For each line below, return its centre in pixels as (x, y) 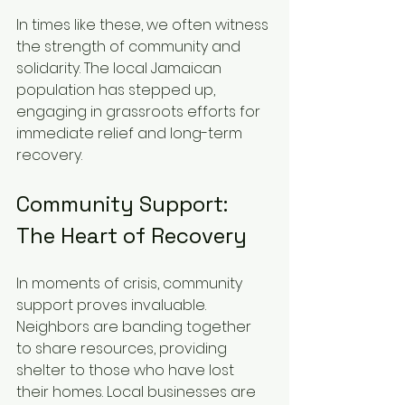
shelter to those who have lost (127, 371)
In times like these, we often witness (144, 25)
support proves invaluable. (113, 306)
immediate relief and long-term (131, 134)
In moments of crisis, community (131, 284)
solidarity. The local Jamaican (121, 69)
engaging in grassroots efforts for (140, 112)
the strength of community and (130, 47)
